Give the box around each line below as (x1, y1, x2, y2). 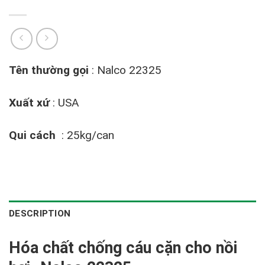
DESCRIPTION (9, 208, 71, 219)
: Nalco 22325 (92, 63, 161, 77)
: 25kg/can (59, 128, 114, 142)
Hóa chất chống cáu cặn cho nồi (9, 238, 237, 257)
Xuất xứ (9, 95, 53, 109)
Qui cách (9, 128, 59, 142)
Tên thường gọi (9, 63, 92, 77)
